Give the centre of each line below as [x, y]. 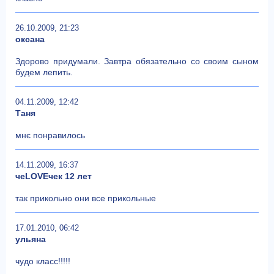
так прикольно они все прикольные [86, 198]
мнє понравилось [50, 135]
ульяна [31, 239]
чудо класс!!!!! [43, 261]
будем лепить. [44, 72]
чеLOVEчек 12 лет [54, 176]
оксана [30, 39]
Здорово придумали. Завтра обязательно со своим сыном [137, 61]
